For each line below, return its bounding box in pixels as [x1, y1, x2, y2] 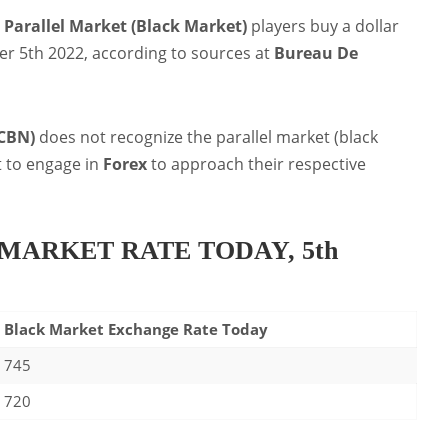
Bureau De [270, 42, 358, 65]
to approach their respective [147, 153, 366, 176]
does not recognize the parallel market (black [35, 126, 378, 149]
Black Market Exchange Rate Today [4, 318, 268, 339]
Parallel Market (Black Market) [4, 15, 247, 38]
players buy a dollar [247, 15, 399, 38]
